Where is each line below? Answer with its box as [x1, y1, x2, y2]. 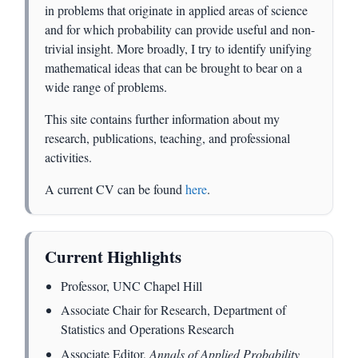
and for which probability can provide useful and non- [45, 21, 316, 38]
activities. [45, 149, 93, 166]
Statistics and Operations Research [60, 320, 234, 338]
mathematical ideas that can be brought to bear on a [45, 59, 303, 77]
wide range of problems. [45, 78, 168, 96]
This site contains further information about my [45, 110, 280, 128]
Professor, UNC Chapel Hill [60, 276, 202, 294]
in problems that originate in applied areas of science [45, 2, 308, 19]
